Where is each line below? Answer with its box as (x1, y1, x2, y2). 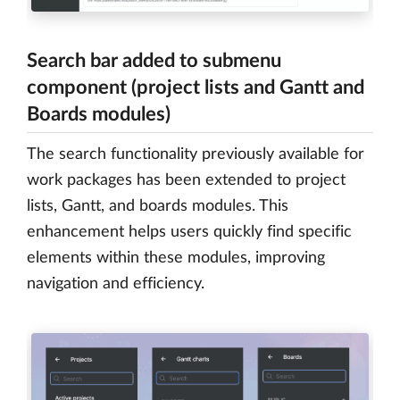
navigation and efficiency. (27, 275, 204, 292)
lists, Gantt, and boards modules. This (27, 197, 288, 214)
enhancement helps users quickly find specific (27, 223, 352, 240)
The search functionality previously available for (27, 146, 364, 162)
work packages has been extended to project (27, 171, 346, 188)
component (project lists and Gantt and (27, 77, 364, 97)
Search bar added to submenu (27, 50, 281, 71)
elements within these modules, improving (27, 249, 325, 266)
